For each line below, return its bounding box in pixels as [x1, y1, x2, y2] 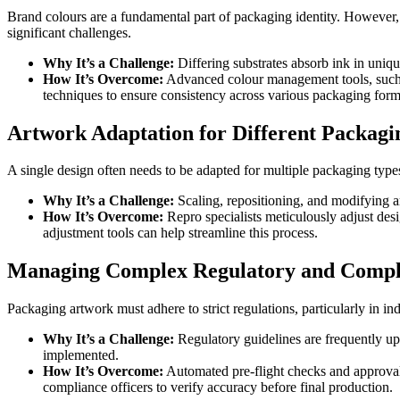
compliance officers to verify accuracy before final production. [43, 379, 393, 396]
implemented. [43, 347, 119, 363]
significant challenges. [7, 24, 131, 40]
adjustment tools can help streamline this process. [43, 225, 318, 241]
